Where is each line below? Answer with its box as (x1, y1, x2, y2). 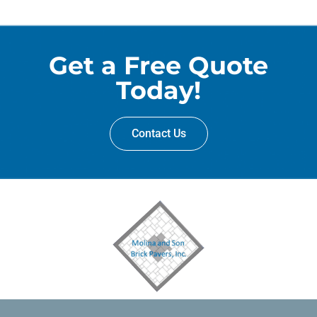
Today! (116, 75, 201, 106)
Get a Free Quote (49, 50, 268, 81)
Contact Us (131, 127, 186, 141)
